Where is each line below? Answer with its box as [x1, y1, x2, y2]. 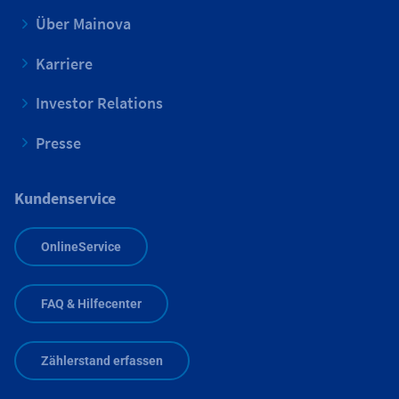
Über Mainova [36, 13, 131, 35]
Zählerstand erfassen [41, 353, 163, 368]
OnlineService [41, 239, 121, 254]
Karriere [36, 53, 93, 74]
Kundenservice [14, 188, 116, 209]
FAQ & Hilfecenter [41, 296, 142, 311]
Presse [36, 132, 81, 153]
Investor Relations [36, 93, 163, 114]
